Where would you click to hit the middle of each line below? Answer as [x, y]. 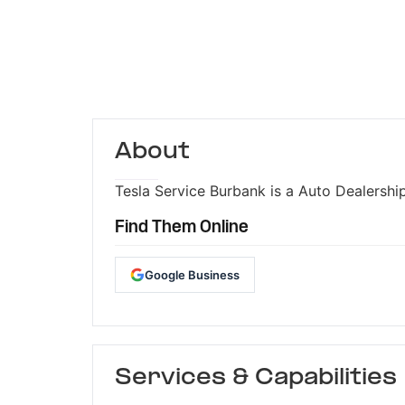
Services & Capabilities [256, 379]
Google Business [192, 274]
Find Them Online [182, 228]
